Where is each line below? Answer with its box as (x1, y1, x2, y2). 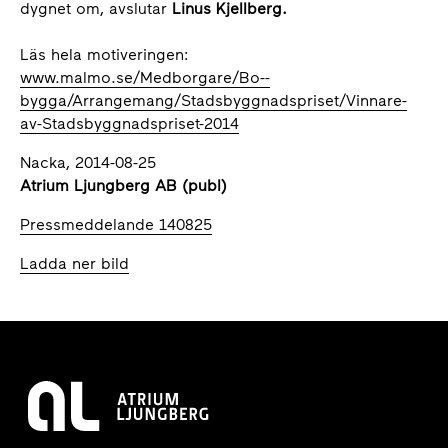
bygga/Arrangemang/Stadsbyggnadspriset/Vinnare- (20, 91, 407, 110)
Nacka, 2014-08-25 (20, 153, 156, 172)
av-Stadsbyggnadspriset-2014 (20, 114, 239, 133)
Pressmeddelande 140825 (20, 215, 212, 234)
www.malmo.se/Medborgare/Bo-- (20, 68, 270, 87)
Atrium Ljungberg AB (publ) (20, 176, 227, 195)
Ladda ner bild (20, 254, 129, 273)
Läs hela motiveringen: (20, 45, 189, 64)
